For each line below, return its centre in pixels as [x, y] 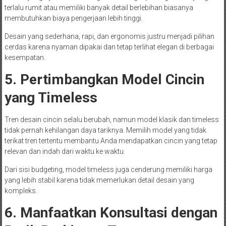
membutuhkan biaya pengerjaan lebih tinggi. [73, 18]
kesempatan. [25, 58]
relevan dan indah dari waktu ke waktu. [65, 152]
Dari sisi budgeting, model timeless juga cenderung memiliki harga [108, 170]
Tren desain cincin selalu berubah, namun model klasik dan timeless [111, 120]
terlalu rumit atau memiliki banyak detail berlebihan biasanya [99, 8]
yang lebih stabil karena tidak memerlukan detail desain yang [99, 180]
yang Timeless [51, 98]
